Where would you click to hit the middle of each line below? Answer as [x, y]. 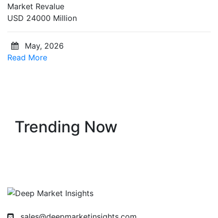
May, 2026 [43, 45]
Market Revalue [36, 6]
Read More [27, 57]
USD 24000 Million [42, 18]
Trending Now [66, 127]
